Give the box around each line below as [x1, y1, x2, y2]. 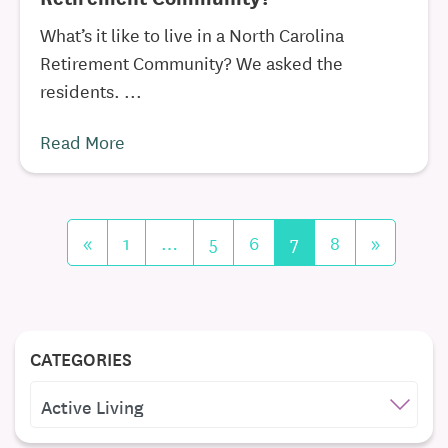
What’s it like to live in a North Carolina [40, 21, 344, 47]
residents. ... [40, 77, 142, 103]
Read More [40, 128, 125, 154]
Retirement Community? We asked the [40, 49, 343, 75]
